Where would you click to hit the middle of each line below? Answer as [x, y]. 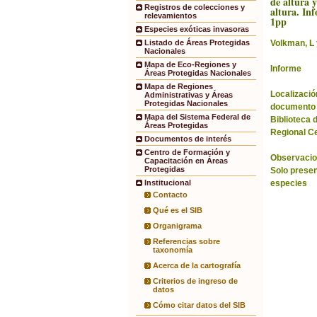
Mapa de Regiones [179, 87]
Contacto [170, 195]
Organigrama [177, 226]
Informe [286, 69]
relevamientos [171, 16]
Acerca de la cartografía [197, 266]
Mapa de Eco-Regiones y [190, 65]
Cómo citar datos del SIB [199, 305]
